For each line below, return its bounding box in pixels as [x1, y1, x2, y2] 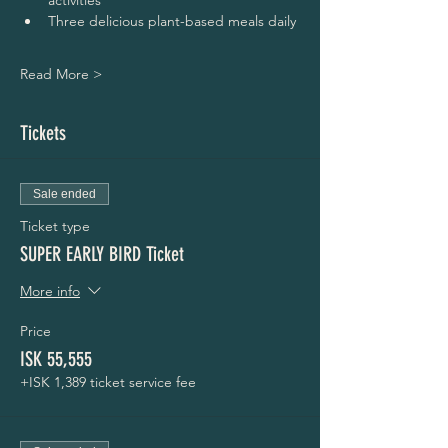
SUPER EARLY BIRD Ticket [20, 242, 184, 266]
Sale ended [33, 187, 96, 201]
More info [20, 282, 80, 301]
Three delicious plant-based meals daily [48, 12, 296, 30]
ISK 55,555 [20, 347, 92, 371]
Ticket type [20, 217, 90, 235]
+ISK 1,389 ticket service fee [20, 373, 196, 391]
